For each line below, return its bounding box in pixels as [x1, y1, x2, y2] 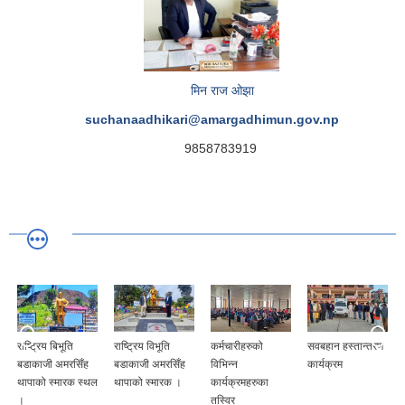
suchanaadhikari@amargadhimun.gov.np [84, 112, 339, 127]
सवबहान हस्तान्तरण [307, 339, 383, 353]
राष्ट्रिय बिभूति [17, 339, 73, 353]
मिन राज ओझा [191, 83, 254, 99]
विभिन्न [211, 357, 238, 371]
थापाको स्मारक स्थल [17, 375, 98, 389]
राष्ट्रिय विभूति [114, 339, 170, 353]
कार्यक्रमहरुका [211, 375, 268, 389]
